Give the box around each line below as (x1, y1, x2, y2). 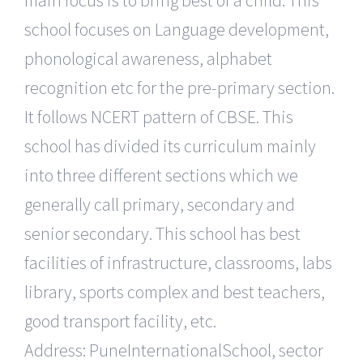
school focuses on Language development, (24, 18, 329, 41)
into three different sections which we (24, 164, 298, 187)
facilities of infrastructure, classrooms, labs (24, 251, 332, 275)
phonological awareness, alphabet (24, 47, 272, 70)
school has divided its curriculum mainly (24, 135, 316, 158)
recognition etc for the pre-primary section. (24, 76, 335, 100)
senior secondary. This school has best (24, 222, 301, 246)
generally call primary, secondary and (24, 193, 295, 216)
